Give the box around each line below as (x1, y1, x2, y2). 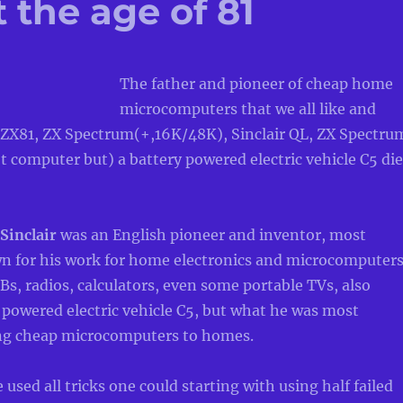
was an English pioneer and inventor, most (56, 225, 366, 244)
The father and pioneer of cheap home (119, 74, 393, 93)
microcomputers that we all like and (119, 99, 376, 118)
